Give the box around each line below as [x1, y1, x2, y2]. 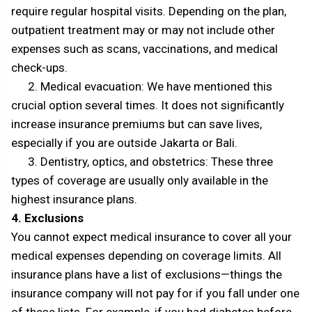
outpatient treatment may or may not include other [11, 23, 275, 38]
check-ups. [11, 61, 68, 75]
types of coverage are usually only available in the [11, 173, 268, 188]
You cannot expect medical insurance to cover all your [11, 230, 292, 244]
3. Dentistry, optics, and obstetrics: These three [11, 155, 273, 169]
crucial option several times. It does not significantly [11, 98, 284, 113]
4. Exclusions [11, 211, 84, 226]
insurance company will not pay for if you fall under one [11, 286, 299, 301]
